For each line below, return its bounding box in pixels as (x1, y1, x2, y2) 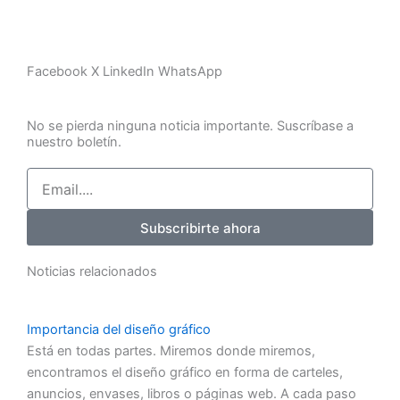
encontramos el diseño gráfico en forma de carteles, (27, 364, 343, 381)
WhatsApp (158, 63, 222, 80)
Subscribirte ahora (139, 219, 261, 237)
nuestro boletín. (27, 134, 121, 151)
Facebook (27, 63, 87, 80)
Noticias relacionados (27, 263, 157, 280)
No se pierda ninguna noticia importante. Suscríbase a (27, 118, 354, 135)
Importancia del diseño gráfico (27, 321, 211, 338)
